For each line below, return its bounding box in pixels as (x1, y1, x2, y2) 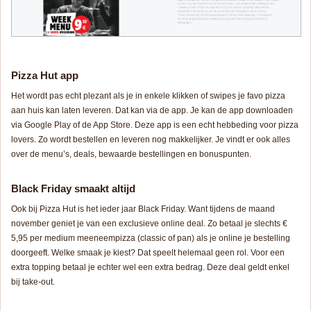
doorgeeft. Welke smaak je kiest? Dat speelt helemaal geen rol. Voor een (11, 248, 285, 258)
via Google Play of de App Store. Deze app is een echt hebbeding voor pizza (11, 120, 299, 131)
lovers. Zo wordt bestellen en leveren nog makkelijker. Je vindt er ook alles (11, 135, 290, 145)
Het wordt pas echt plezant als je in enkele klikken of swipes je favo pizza (11, 91, 285, 101)
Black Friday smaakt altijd (11, 183, 135, 195)
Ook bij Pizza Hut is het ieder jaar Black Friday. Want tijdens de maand (11, 204, 275, 215)
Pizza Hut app (11, 69, 78, 82)
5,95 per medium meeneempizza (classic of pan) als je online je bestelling (11, 233, 290, 244)
